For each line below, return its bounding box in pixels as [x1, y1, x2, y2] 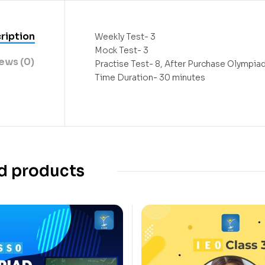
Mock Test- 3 [95, 44, 148, 56]
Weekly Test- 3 [95, 31, 156, 42]
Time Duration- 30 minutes [95, 72, 205, 83]
